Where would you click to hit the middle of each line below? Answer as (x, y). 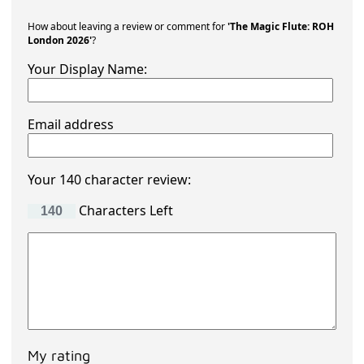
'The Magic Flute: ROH (281, 27)
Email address (71, 125)
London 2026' (60, 41)
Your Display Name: (88, 69)
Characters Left (125, 211)
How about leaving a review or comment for (128, 27)
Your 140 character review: (110, 180)
